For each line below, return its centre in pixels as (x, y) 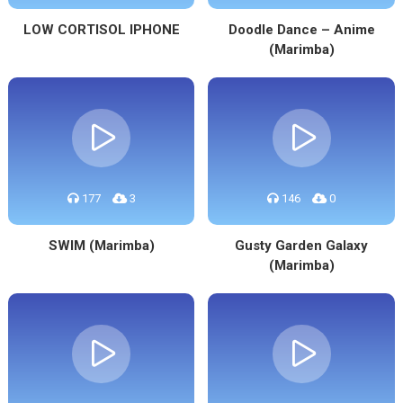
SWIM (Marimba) (101, 246)
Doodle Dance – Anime (301, 30)
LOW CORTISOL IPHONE (101, 30)
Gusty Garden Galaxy (302, 246)
